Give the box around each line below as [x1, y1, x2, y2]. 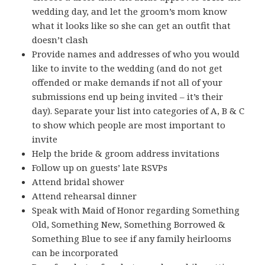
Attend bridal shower [32, 175, 125, 188]
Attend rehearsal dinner [32, 189, 137, 202]
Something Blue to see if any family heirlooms [32, 232, 232, 244]
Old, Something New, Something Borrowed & [32, 218, 226, 230]
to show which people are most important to [32, 118, 226, 131]
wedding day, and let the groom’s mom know [32, 5, 228, 17]
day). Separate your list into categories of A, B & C [32, 104, 245, 117]
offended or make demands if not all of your [32, 76, 223, 88]
